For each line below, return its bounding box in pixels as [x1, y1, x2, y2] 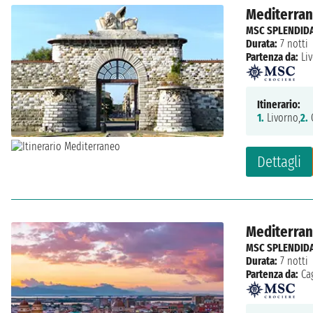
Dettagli [257, 152, 301, 171]
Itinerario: [257, 97, 300, 111]
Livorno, [264, 110, 300, 124]
